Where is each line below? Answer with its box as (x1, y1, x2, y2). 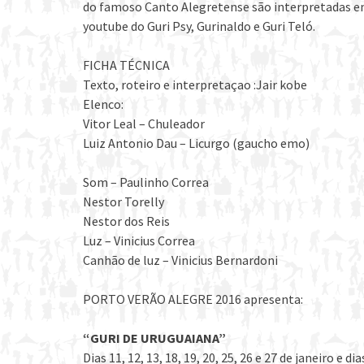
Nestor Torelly (83, 193, 164, 210)
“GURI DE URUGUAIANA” (83, 330, 226, 347)
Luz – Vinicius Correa (83, 232, 195, 249)
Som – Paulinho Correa (83, 174, 209, 191)
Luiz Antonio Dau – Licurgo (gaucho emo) (83, 135, 310, 152)
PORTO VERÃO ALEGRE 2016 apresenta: (83, 291, 303, 308)
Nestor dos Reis (83, 213, 170, 230)
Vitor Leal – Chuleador (83, 115, 205, 132)
